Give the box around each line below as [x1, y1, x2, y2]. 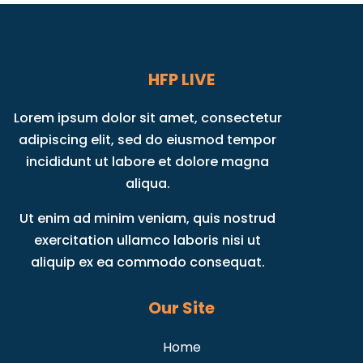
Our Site [148, 296, 215, 319]
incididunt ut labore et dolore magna [26, 152, 270, 171]
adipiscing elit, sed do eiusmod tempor [19, 130, 277, 149]
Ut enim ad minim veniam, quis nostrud [19, 208, 276, 228]
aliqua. [125, 173, 170, 193]
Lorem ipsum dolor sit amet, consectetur [13, 108, 282, 127]
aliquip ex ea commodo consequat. [30, 252, 265, 271]
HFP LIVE [148, 67, 215, 91]
